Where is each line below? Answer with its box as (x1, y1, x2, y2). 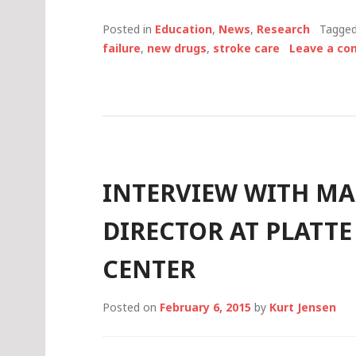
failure (103, 41, 141, 56)
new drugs (147, 41, 207, 56)
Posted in (103, 21, 155, 37)
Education (155, 21, 212, 37)
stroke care (213, 41, 280, 56)
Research (257, 21, 310, 37)
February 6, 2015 (160, 300, 251, 315)
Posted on (103, 300, 160, 315)
